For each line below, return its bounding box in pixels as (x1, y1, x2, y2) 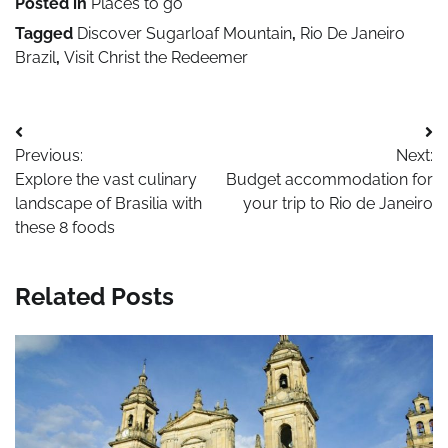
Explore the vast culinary (15, 169, 197, 189)
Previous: (15, 145, 83, 165)
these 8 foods (15, 217, 115, 237)
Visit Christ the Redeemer (64, 47, 248, 67)
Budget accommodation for (226, 169, 433, 189)
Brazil (15, 47, 56, 67)
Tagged (15, 23, 77, 43)
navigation (14, 157, 136, 187)
